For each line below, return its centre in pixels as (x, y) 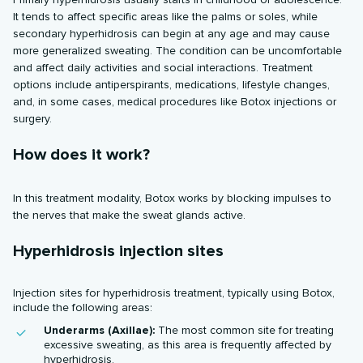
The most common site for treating (245, 330)
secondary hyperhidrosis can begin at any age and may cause (172, 33)
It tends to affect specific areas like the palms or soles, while (166, 16)
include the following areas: (83, 307)
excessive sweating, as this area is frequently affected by (188, 344)
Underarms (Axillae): (100, 330)
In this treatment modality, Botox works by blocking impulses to (173, 198)
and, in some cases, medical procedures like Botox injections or (175, 101)
